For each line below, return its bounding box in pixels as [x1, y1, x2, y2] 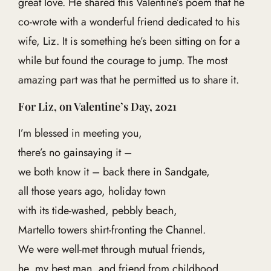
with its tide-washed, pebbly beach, [18, 203, 177, 218]
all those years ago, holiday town [18, 183, 166, 199]
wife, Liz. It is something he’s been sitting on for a [18, 33, 240, 49]
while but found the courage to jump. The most [18, 53, 227, 68]
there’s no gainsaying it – [18, 145, 132, 160]
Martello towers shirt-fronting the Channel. [18, 222, 206, 238]
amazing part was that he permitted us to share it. [18, 72, 239, 88]
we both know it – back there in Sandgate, [18, 164, 210, 180]
